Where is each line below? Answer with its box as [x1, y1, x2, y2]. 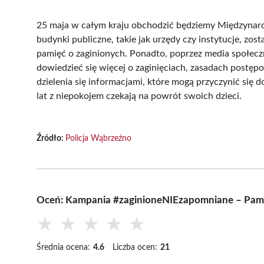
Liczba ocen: [113, 243, 157, 252]
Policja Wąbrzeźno [65, 134, 131, 143]
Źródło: [37, 134, 65, 143]
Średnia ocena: [37, 243, 90, 252]
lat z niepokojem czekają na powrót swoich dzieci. [37, 91, 242, 101]
